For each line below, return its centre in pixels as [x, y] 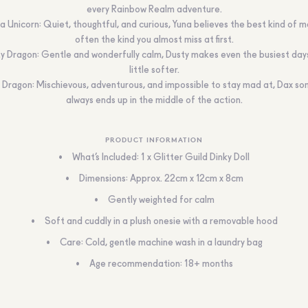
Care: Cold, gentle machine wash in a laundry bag [161, 243]
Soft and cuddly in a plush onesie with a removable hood [161, 221]
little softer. [154, 70]
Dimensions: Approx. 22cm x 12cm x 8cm [161, 179]
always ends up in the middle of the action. [154, 100]
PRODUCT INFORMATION [154, 139]
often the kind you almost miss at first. [154, 40]
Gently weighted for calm [161, 200]
